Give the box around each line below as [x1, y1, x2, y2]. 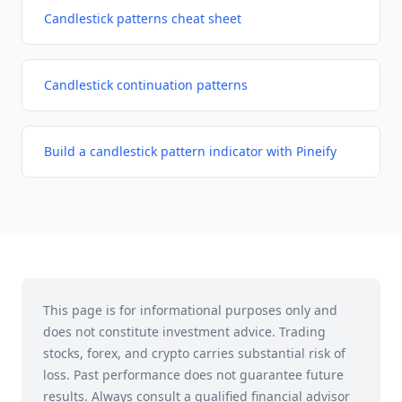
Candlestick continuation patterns [44, 76, 248, 93]
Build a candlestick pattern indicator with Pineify [44, 143, 336, 160]
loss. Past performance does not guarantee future [43, 366, 344, 383]
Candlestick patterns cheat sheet [44, 10, 241, 27]
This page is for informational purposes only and [43, 301, 337, 319]
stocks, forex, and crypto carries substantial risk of [43, 345, 345, 362]
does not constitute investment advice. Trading [43, 323, 326, 340]
